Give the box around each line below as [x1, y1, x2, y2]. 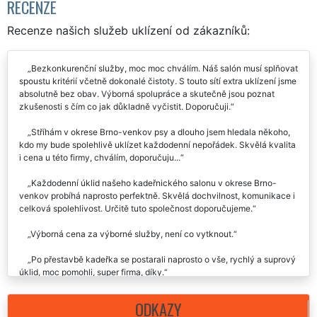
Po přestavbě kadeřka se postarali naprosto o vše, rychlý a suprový [31, 255, 296, 266]
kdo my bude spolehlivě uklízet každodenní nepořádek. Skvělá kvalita [19, 140, 296, 151]
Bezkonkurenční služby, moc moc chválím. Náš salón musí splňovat [31, 64, 298, 75]
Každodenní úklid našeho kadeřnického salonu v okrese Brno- [31, 178, 277, 190]
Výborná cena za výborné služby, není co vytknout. [30, 229, 234, 241]
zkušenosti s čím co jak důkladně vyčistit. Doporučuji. [19, 102, 231, 113]
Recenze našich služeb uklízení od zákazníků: [7, 24, 250, 39]
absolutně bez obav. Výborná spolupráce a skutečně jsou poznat [19, 89, 275, 100]
